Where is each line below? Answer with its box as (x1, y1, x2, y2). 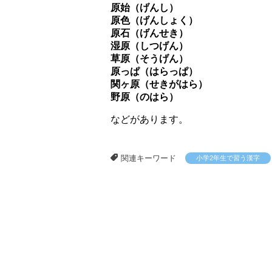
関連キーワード (121, 153, 176, 163)
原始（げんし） (110, 2, 178, 13)
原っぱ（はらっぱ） (110, 66, 198, 76)
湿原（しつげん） (110, 40, 188, 51)
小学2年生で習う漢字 (196, 154, 260, 161)
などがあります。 (110, 114, 188, 124)
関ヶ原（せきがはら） (110, 78, 208, 89)
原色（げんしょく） (110, 15, 198, 25)
